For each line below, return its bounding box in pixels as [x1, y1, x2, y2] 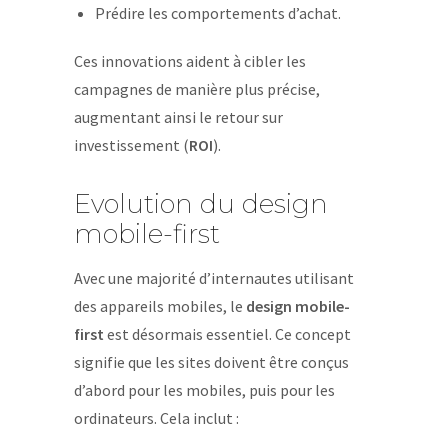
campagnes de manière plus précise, [74, 79, 320, 99]
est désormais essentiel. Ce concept [104, 324, 351, 344]
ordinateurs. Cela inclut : [74, 408, 239, 428]
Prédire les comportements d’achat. [94, 3, 341, 23]
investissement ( [74, 135, 189, 155]
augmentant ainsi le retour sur [74, 107, 283, 127]
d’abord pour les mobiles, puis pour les [74, 380, 335, 400]
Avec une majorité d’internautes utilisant [74, 268, 354, 288]
